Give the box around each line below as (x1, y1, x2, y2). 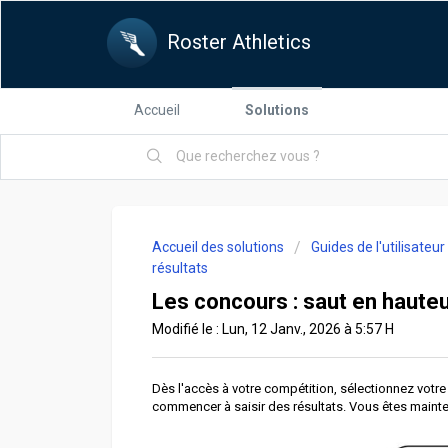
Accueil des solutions (152, 239, 287, 255)
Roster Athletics (167, 30, 311, 54)
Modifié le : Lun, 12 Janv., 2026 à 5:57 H (152, 321, 394, 337)
